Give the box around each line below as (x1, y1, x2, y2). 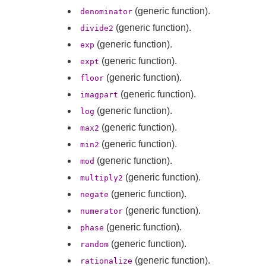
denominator (80, 7, 132, 16)
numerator (80, 206, 123, 216)
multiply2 (80, 173, 123, 182)
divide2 (80, 23, 113, 33)
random (80, 239, 109, 249)
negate (80, 189, 109, 199)
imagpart (80, 90, 118, 99)
